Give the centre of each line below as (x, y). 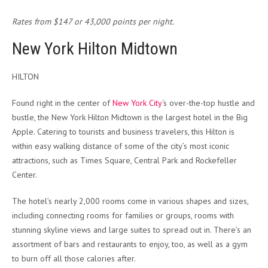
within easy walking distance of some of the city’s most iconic (121, 146)
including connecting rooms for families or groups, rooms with (123, 216)
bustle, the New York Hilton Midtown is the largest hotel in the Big (130, 118)
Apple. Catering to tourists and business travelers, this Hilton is (123, 132)
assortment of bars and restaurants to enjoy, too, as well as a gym (130, 244)
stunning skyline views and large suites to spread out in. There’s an (132, 230)
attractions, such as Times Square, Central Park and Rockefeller (124, 161)
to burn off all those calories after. (74, 259)
